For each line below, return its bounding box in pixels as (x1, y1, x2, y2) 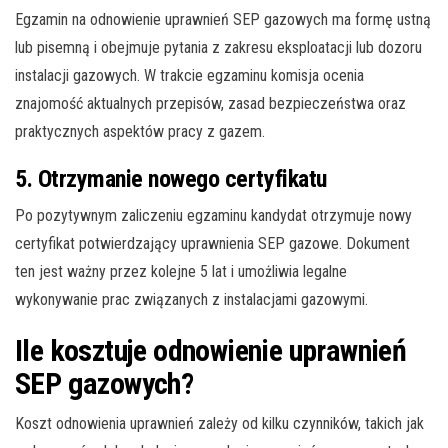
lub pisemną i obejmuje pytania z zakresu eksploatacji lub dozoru (15, 37, 422, 57)
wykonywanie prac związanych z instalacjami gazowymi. (15, 289, 368, 309)
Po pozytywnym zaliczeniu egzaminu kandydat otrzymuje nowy (15, 205, 412, 225)
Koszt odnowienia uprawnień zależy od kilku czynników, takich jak (15, 413, 424, 433)
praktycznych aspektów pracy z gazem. (15, 121, 265, 141)
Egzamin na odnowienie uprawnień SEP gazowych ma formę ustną (15, 9, 431, 29)
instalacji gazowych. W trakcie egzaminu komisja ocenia (15, 65, 364, 85)
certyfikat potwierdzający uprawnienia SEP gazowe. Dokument (15, 233, 410, 253)
